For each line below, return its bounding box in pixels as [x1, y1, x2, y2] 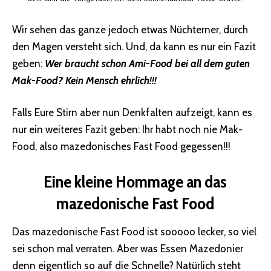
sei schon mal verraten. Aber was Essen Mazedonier [12, 243, 243, 255]
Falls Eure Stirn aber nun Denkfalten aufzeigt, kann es [12, 106, 252, 119]
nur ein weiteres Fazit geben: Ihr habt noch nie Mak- [12, 123, 243, 136]
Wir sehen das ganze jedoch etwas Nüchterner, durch [12, 23, 248, 36]
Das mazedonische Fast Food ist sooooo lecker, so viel [12, 226, 256, 238]
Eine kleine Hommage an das [44, 171, 227, 192]
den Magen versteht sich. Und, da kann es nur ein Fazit [12, 40, 256, 53]
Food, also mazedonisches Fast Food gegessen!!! [12, 140, 230, 153]
